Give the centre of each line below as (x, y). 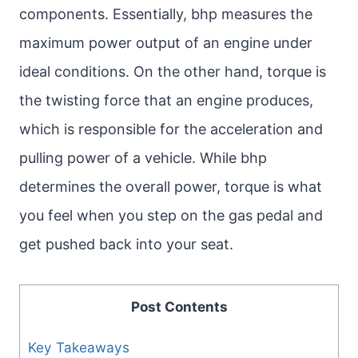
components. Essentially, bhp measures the (166, 14)
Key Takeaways (79, 348)
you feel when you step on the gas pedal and (171, 215)
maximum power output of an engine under (166, 43)
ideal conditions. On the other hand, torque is (173, 72)
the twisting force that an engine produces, (166, 100)
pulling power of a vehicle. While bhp (143, 158)
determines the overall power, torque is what (171, 187)
